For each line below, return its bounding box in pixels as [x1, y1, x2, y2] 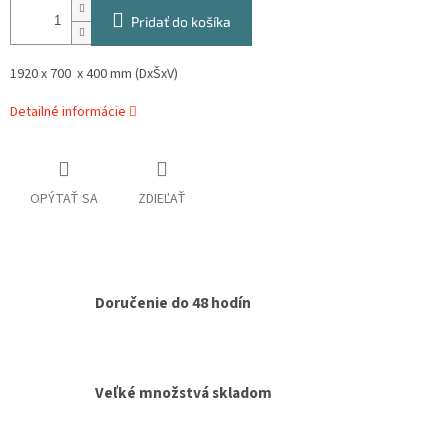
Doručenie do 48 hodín [95, 292, 251, 315]
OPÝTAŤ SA [30, 189, 98, 210]
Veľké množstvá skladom [95, 382, 272, 405]
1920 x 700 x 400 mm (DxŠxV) [10, 64, 178, 85]
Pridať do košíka [131, 13, 231, 31]
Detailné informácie [10, 102, 126, 123]
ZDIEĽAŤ [138, 189, 186, 210]
